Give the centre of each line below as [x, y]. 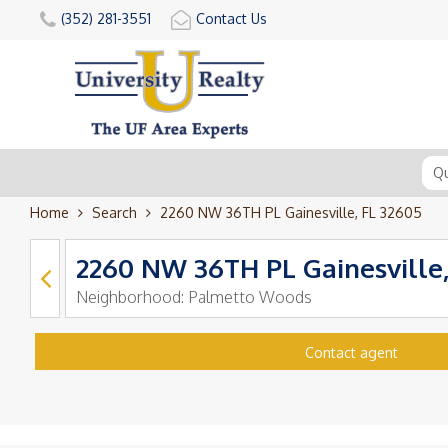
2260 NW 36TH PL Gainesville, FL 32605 [291, 212]
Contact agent [351, 352]
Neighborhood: [132, 296]
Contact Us [231, 18]
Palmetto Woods [250, 296]
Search [114, 212]
